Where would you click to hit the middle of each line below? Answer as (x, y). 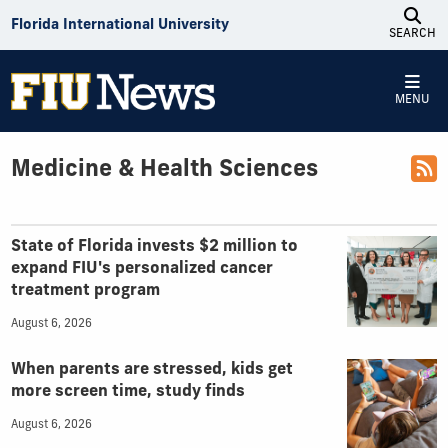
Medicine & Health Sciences (164, 170)
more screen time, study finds (127, 391)
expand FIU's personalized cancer (141, 269)
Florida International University (119, 25)
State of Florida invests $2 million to (154, 247)
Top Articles (68, 240)
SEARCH (412, 33)
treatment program (85, 291)
